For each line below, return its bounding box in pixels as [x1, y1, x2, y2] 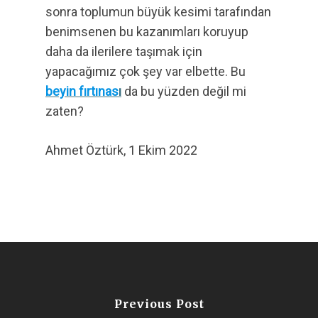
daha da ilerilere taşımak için [45, 44, 202, 59]
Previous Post [114, 296, 204, 311]
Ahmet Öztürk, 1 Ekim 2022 [45, 143, 197, 158]
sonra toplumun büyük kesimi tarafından [45, 4, 271, 19]
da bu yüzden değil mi [121, 84, 246, 99]
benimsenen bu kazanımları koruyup [45, 24, 248, 39]
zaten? [45, 104, 84, 119]
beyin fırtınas [45, 84, 119, 99]
